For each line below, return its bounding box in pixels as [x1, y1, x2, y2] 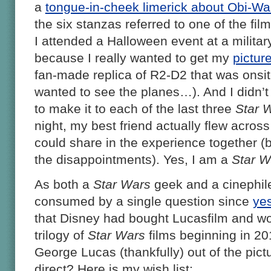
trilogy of [34, 227, 88, 242]
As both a [34, 177, 93, 191]
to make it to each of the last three [34, 101, 235, 116]
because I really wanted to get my [34, 50, 233, 65]
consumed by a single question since [34, 194, 253, 208]
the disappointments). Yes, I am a [34, 152, 232, 166]
